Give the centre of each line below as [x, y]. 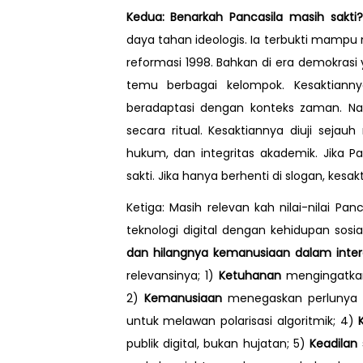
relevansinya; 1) [172, 275]
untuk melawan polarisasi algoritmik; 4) [242, 320]
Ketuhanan [250, 275]
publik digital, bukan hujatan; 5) [218, 343]
